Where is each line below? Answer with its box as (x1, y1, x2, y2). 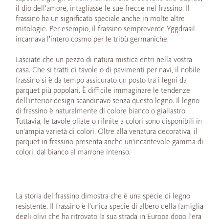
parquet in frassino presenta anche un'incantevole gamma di (16, 136, 203, 146)
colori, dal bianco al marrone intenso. (16, 147, 131, 156)
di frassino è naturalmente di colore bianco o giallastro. (16, 106, 187, 115)
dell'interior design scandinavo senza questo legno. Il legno (16, 95, 199, 105)
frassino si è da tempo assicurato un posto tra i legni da (16, 75, 187, 85)
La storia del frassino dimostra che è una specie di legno (16, 191, 190, 200)
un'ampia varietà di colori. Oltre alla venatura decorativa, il (16, 126, 197, 136)
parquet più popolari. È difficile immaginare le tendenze (16, 85, 190, 95)
